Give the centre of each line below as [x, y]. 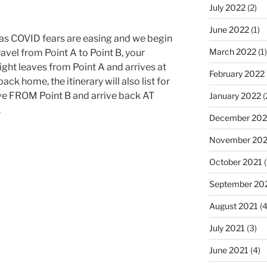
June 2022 [229, 29]
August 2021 [233, 206]
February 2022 [237, 73]
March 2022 [232, 51]
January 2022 [235, 95]
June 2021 [229, 250]
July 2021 [227, 228]
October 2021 [235, 162]
